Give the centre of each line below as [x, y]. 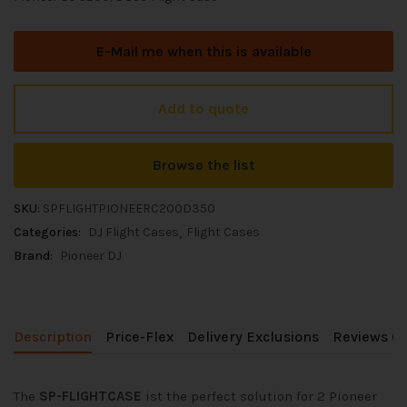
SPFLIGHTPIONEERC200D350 [129, 208]
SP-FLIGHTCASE [90, 396]
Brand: [35, 256]
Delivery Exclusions [253, 337]
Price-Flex [139, 337]
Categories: [49, 232]
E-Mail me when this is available [203, 51]
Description [53, 337]
